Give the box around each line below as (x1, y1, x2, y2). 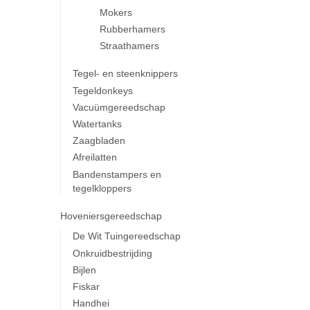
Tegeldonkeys (72, 84, 133, 96)
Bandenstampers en (72, 168, 161, 180)
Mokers (100, 7, 133, 19)
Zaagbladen (72, 135, 125, 147)
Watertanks (72, 118, 122, 130)
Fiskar (72, 280, 100, 292)
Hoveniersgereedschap (60, 210, 162, 221)
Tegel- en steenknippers (72, 68, 178, 80)
